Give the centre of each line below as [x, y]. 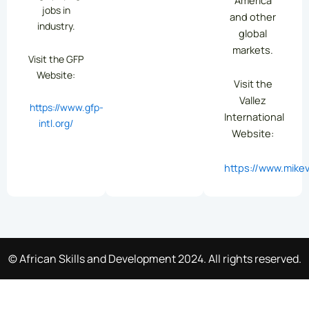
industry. [56, 26]
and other [253, 16]
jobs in [56, 10]
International [255, 117]
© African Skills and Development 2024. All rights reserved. [154, 259]
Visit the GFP [56, 59]
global [253, 33]
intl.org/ [56, 123]
